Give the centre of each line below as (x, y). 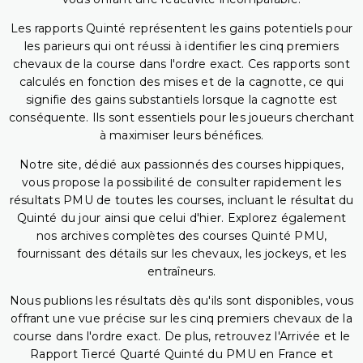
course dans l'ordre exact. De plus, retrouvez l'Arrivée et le (181, 337)
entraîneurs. (181, 272)
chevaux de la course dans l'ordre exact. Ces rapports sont (181, 64)
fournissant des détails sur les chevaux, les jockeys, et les (181, 254)
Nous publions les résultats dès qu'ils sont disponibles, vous (181, 301)
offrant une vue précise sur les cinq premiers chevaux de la (181, 319)
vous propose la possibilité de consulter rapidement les (181, 183)
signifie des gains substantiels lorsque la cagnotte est (181, 100)
